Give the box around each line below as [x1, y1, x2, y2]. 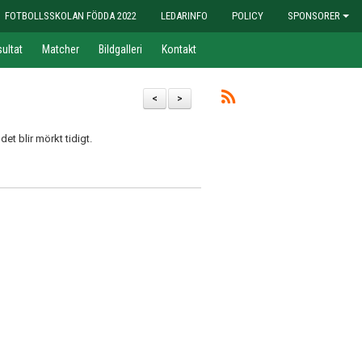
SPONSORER [288, 10, 340, 22]
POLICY [232, 10, 263, 22]
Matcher [42, 43, 79, 56]
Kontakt [162, 43, 196, 56]
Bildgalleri [99, 43, 142, 56]
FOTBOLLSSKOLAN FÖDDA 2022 [5, 10, 137, 22]
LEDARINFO [161, 10, 208, 22]
